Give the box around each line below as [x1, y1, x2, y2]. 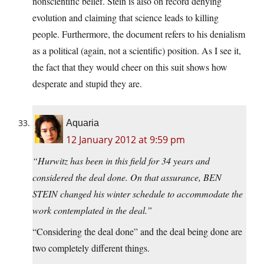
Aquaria [66, 118, 99, 128]
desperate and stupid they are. [32, 77, 142, 90]
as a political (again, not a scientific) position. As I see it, [32, 44, 241, 57]
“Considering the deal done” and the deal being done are [32, 225, 242, 238]
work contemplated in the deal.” [32, 204, 152, 217]
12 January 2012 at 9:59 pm [66, 133, 185, 147]
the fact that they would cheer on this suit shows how [32, 61, 227, 74]
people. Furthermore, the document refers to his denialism [32, 28, 245, 41]
